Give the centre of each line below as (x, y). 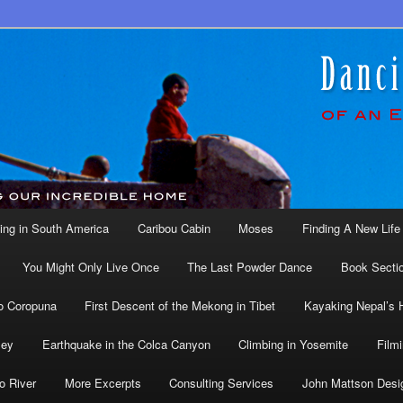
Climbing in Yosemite (294, 344)
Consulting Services (222, 383)
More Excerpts (103, 383)
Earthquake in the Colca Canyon (126, 344)
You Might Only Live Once (90, 267)
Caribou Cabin (174, 228)
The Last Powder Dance (250, 267)
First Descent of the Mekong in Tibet (180, 305)
